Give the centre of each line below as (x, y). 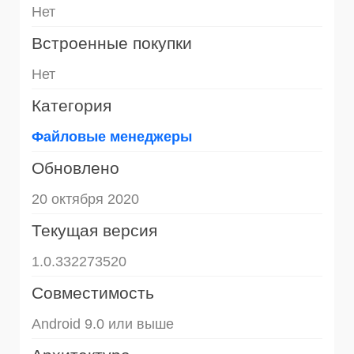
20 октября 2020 (85, 200)
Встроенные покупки (112, 43)
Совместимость (93, 293)
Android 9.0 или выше (103, 324)
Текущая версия (94, 231)
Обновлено (75, 168)
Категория (72, 106)
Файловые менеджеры (112, 137)
